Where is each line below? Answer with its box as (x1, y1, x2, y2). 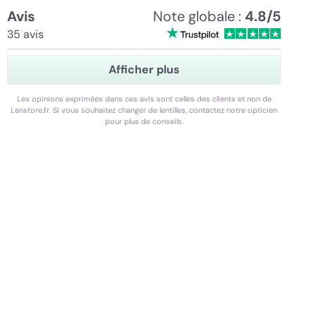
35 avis (7, 27, 44, 42)
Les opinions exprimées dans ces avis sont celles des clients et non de (16, 94, 272, 104)
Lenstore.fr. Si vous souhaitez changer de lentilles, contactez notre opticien (11, 105, 277, 115)
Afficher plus (108, 62, 180, 77)
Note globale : (153, 7, 245, 25)
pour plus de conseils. (104, 116, 183, 126)
